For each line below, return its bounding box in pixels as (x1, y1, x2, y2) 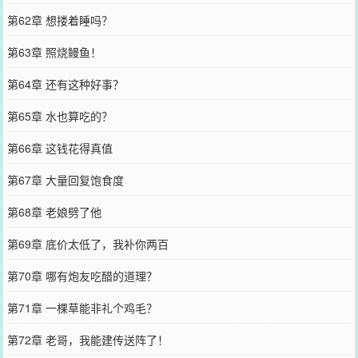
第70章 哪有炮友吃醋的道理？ (6, 267, 157, 284)
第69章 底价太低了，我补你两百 (6, 235, 169, 252)
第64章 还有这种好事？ (6, 75, 124, 92)
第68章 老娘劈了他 (6, 203, 101, 220)
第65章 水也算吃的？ (6, 107, 113, 124)
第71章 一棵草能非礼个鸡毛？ (6, 299, 157, 316)
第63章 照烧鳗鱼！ (6, 43, 101, 60)
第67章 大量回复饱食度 (6, 171, 124, 188)
